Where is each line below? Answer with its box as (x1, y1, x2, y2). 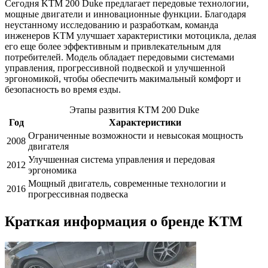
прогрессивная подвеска (28, 189, 128, 200)
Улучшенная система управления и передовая (28, 154, 215, 165)
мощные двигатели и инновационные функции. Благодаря (5, 9, 246, 20)
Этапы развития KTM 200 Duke (69, 105, 199, 115)
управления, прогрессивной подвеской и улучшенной (5, 63, 226, 74)
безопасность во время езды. (5, 84, 121, 95)
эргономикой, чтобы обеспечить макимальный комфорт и (5, 74, 241, 84)
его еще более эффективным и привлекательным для (5, 41, 221, 52)
